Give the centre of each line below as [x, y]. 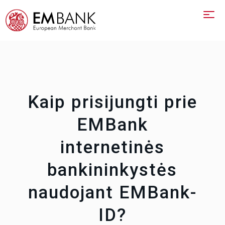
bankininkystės [113, 170]
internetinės [112, 147]
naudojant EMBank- [112, 193]
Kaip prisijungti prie [112, 102]
